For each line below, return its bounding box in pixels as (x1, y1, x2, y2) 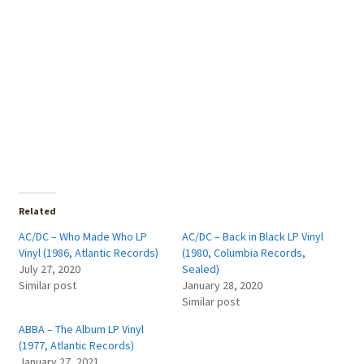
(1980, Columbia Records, (182, 245, 305, 261)
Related (18, 205, 56, 218)
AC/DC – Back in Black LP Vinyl (182, 229, 323, 245)
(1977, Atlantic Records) (18, 338, 134, 353)
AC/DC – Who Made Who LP (18, 229, 147, 245)
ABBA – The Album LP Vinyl (18, 322, 144, 337)
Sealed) (182, 262, 219, 277)
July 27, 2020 (18, 262, 80, 277)
